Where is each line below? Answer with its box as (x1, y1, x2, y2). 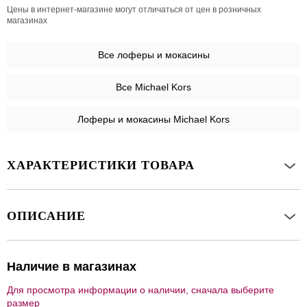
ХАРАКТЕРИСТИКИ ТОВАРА (7, 158, 195, 173)
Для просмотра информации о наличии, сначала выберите (7, 284, 274, 296)
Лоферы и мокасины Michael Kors (77, 114, 230, 125)
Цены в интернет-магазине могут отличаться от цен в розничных (7, 5, 261, 15)
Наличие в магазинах (7, 260, 136, 274)
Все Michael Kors (116, 82, 191, 93)
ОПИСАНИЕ (7, 209, 86, 223)
